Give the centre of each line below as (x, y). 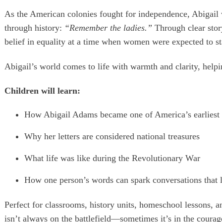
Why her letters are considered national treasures (112, 137)
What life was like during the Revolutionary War (112, 158)
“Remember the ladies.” (108, 28)
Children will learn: (42, 91)
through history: (34, 28)
